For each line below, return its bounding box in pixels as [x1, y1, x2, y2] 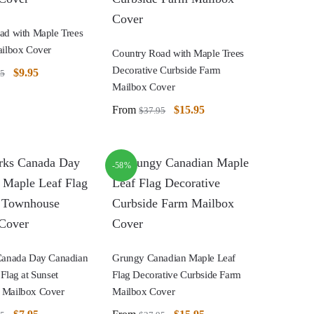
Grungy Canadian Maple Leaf [112, 252, 235, 264]
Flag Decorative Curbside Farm [112, 268, 241, 280]
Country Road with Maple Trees [112, 47, 244, 59]
